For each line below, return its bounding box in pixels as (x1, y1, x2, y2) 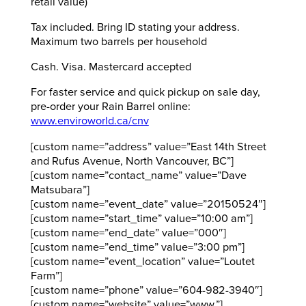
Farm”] (30, 268, 62, 283)
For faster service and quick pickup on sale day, (30, 85, 260, 100)
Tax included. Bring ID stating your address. (30, 20, 240, 34)
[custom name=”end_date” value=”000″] (30, 225, 226, 240)
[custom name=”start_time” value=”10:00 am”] (30, 211, 253, 225)
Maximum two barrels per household (30, 34, 207, 48)
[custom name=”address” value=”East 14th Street (30, 139, 266, 154)
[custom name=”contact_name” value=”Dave (30, 168, 247, 182)
